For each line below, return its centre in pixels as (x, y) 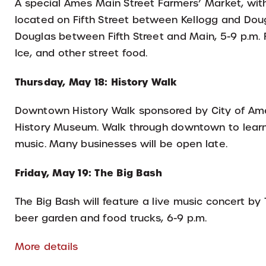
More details (46, 246)
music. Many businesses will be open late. (121, 144)
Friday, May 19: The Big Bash (88, 172)
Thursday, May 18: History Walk (96, 82)
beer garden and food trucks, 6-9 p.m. (111, 218)
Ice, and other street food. (81, 53)
